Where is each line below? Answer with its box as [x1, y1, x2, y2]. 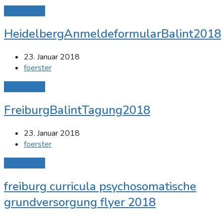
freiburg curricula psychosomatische [4, 178, 196, 195]
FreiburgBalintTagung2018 [4, 102, 150, 118]
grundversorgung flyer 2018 [4, 194, 156, 211]
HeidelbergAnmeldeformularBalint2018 [4, 26, 221, 42]
